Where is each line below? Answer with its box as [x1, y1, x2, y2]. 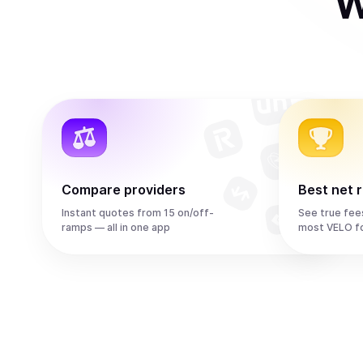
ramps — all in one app [62, 221, 170, 233]
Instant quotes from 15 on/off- [62, 207, 214, 219]
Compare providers [62, 181, 186, 198]
